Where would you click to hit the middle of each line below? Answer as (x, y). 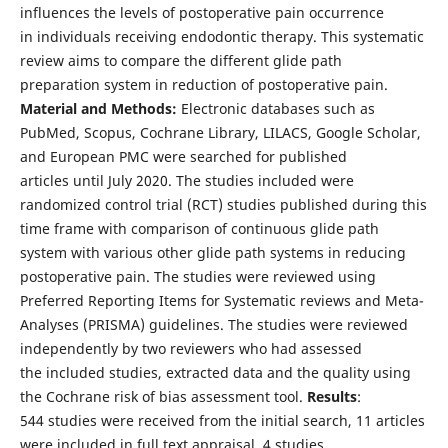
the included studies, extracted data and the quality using (215, 372)
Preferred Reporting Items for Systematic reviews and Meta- (221, 300)
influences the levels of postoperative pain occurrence (201, 12)
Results (331, 396)
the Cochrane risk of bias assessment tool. (163, 396)
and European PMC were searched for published (183, 156)
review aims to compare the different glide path (180, 60)
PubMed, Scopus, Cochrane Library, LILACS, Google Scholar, (220, 132)
